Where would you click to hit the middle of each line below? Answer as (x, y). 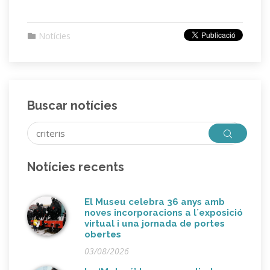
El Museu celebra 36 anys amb (155, 202)
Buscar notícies (72, 106)
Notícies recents (76, 167)
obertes (103, 235)
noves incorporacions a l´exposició (164, 213)
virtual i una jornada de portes (155, 224)
